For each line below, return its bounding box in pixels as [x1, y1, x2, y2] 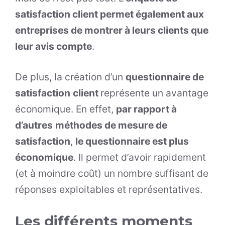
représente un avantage [100, 86, 208, 99]
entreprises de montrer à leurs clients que [15, 24, 208, 36]
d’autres [15, 119, 53, 131]
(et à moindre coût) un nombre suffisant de [15, 167, 208, 179]
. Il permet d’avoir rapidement [73, 151, 206, 163]
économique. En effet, [15, 102, 116, 115]
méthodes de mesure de [55, 119, 167, 131]
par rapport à [116, 102, 177, 115]
